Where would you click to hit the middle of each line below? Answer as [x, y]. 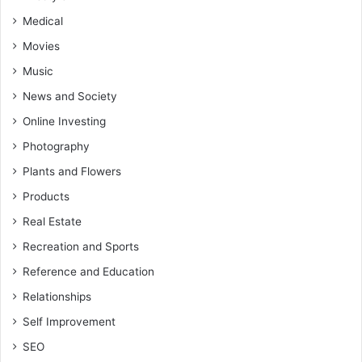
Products [46, 196]
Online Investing [64, 121]
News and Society [70, 96]
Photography [56, 146]
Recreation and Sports [81, 246]
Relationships [57, 296]
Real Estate [52, 221]
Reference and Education [88, 271]
